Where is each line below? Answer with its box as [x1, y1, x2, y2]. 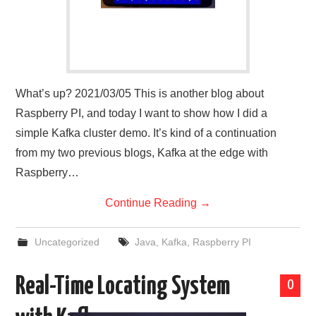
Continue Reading [105, 197, 200, 209]
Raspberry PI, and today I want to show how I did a [16, 107, 268, 120]
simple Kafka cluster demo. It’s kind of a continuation [16, 127, 277, 140]
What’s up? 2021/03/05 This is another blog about [16, 87, 265, 100]
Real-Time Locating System [16, 274, 231, 300]
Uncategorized [34, 236, 99, 248]
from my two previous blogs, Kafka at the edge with [16, 147, 269, 159]
